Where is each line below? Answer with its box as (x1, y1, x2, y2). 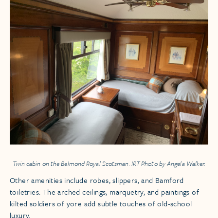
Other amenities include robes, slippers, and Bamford (10, 175, 184, 186)
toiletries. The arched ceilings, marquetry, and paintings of (10, 186, 199, 198)
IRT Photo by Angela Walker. (129, 159, 206, 169)
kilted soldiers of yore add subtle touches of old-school (10, 198, 192, 209)
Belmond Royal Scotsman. (61, 159, 130, 169)
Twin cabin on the (12, 159, 61, 169)
